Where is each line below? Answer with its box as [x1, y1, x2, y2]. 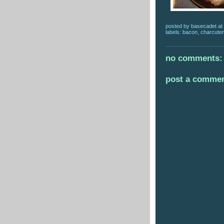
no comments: [165, 53, 222, 63]
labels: [165, 28, 182, 35]
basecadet [191, 22, 218, 29]
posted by [165, 22, 191, 29]
